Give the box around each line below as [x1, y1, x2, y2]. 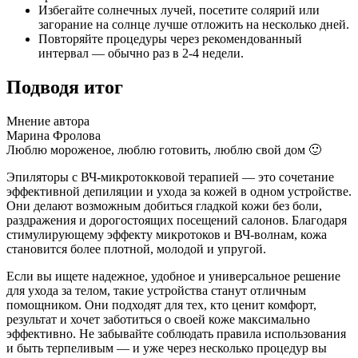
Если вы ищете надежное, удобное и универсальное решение [6, 269, 340, 284]
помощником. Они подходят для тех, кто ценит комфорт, [6, 298, 316, 312]
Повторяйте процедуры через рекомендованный [38, 32, 302, 46]
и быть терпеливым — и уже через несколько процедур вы [6, 341, 327, 356]
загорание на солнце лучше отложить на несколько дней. [38, 18, 349, 32]
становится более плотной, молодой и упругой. [6, 242, 266, 257]
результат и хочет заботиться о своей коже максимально [6, 312, 310, 327]
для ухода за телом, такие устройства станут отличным [6, 284, 306, 298]
